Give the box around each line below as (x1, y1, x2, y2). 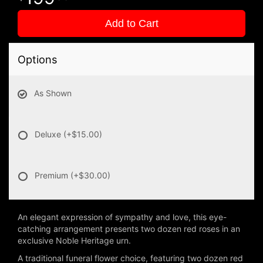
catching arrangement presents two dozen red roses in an (18, 224, 240, 234)
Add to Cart (104, 18, 159, 30)
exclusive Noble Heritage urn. (18, 235, 131, 246)
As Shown (34, 88, 72, 99)
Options (18, 53, 58, 66)
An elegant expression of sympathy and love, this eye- (18, 212, 227, 222)
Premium (35, 170, 70, 181)
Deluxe (35, 129, 63, 140)
